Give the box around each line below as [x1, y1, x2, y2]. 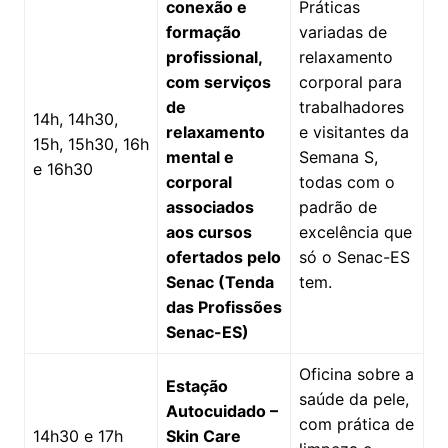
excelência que [298, 221, 412, 242]
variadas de [298, 21, 387, 42]
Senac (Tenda [165, 271, 274, 292]
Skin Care [165, 425, 241, 446]
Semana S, [298, 146, 378, 167]
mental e [165, 146, 234, 167]
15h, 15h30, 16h [32, 133, 149, 154]
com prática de [298, 413, 414, 434]
